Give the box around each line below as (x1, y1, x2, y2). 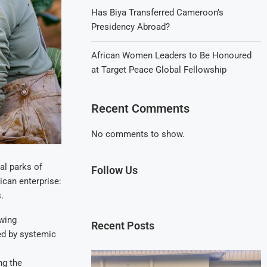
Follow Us (91, 164, 138, 176)
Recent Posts (91, 219, 155, 232)
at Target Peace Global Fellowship (91, 64, 227, 75)
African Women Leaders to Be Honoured (91, 50, 252, 61)
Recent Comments (91, 101, 190, 116)
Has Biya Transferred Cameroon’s (91, 7, 224, 18)
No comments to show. (91, 129, 185, 139)
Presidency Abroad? (91, 21, 170, 32)
